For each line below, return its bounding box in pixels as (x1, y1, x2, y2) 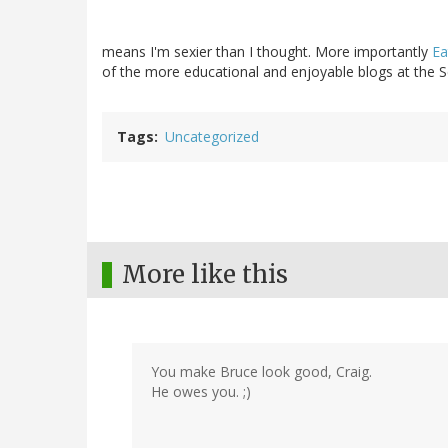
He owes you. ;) (151, 381, 251, 401)
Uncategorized (165, 126, 259, 146)
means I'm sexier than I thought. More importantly (102, 41, 432, 61)
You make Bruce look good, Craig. (151, 361, 372, 381)
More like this (122, 258, 288, 290)
